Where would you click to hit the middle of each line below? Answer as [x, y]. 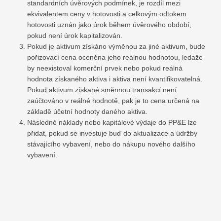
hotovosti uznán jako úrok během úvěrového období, [109, 25]
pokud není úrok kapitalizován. [75, 36]
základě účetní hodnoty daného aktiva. [87, 112]
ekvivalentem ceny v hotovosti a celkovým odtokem [107, 14]
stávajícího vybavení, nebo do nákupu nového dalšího [111, 144]
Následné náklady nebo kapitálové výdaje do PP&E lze [112, 123]
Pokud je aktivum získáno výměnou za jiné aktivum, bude [116, 47]
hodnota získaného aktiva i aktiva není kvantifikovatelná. [115, 79]
